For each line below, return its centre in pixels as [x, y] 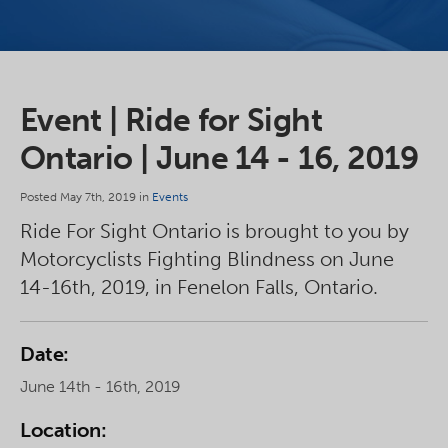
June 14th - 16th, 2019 [100, 386]
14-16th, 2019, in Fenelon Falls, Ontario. [199, 287]
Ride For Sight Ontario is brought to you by [214, 231]
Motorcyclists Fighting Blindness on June [207, 259]
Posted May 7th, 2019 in [86, 197]
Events [170, 197]
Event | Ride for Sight [171, 120]
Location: [63, 430]
